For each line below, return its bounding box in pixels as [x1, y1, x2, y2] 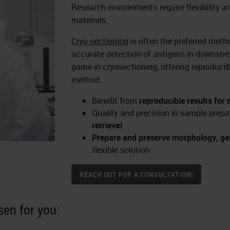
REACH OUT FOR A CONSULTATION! [80, 169, 193, 180]
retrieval [92, 120, 123, 131]
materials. [71, 14, 108, 26]
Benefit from [92, 95, 140, 107]
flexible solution [92, 144, 150, 156]
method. [71, 74, 102, 86]
